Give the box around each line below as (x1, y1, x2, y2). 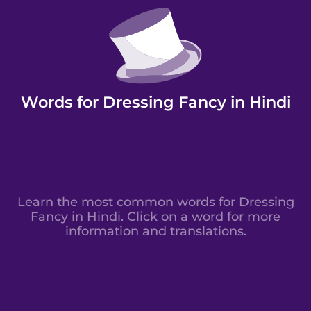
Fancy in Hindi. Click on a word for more (31, 208, 280, 224)
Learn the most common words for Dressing (17, 194, 294, 209)
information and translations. (65, 223, 246, 238)
